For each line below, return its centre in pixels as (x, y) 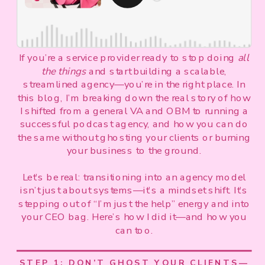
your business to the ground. (134, 151)
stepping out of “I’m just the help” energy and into (134, 204)
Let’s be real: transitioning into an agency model (134, 177)
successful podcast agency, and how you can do (134, 124)
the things (64, 71)
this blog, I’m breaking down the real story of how (134, 98)
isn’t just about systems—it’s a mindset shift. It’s (134, 190)
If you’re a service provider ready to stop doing (128, 58)
